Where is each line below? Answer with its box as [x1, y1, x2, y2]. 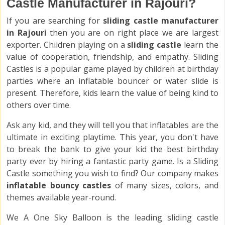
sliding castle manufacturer [103, 15, 219, 27]
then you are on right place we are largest [50, 27, 219, 39]
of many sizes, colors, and [115, 180, 219, 191]
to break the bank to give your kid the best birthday [7, 144, 218, 155]
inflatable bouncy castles [7, 180, 115, 191]
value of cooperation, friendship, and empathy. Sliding [7, 51, 218, 63]
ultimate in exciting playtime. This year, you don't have [7, 132, 218, 143]
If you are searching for [7, 15, 103, 27]
